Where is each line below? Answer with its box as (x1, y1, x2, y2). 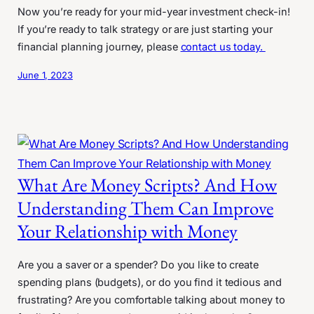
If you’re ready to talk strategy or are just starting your (18, 22, 273, 36)
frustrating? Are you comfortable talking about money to (18, 293, 285, 306)
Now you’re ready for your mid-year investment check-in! (18, 5, 290, 18)
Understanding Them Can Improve (18, 195, 273, 220)
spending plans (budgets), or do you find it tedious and (18, 275, 282, 289)
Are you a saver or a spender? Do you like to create (18, 258, 259, 271)
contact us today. (180, 40, 266, 53)
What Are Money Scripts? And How (18, 172, 277, 197)
